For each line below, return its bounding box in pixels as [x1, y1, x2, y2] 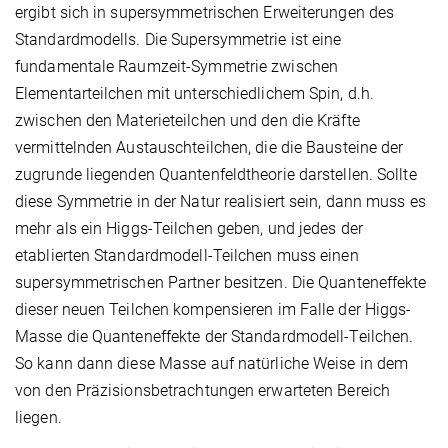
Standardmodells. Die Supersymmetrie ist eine [15, 29, 342, 49]
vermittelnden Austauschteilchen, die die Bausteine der [15, 137, 404, 157]
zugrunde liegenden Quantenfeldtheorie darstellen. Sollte [15, 164, 417, 184]
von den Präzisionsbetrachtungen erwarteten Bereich [15, 380, 391, 400]
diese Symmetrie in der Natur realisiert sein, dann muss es [15, 191, 426, 211]
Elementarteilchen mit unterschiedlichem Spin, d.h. [15, 83, 375, 103]
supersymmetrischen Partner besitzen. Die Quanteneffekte [15, 272, 427, 292]
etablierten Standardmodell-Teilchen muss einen [15, 245, 359, 265]
